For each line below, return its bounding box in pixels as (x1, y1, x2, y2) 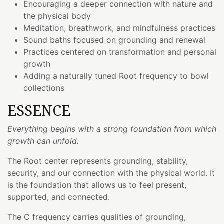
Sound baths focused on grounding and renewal (23, 34, 205, 45)
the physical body (23, 10, 91, 21)
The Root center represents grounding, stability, (7, 155, 188, 166)
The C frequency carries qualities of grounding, (7, 211, 186, 222)
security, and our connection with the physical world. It (7, 167, 215, 178)
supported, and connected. (7, 191, 110, 202)
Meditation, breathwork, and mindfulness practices (23, 22, 215, 33)
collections (23, 82, 64, 93)
